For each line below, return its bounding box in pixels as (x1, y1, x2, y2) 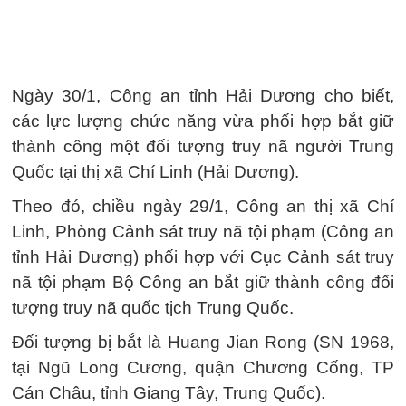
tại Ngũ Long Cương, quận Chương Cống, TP (12, 358, 394, 377)
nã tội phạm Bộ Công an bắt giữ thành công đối (12, 273, 394, 292)
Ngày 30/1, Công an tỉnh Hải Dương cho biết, (12, 86, 394, 105)
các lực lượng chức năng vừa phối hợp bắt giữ (12, 111, 394, 130)
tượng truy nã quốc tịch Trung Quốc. (12, 298, 294, 317)
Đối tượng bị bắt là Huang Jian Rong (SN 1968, (12, 333, 394, 352)
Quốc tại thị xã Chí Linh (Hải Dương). (12, 162, 299, 181)
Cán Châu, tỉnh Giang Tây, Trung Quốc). (12, 383, 325, 402)
